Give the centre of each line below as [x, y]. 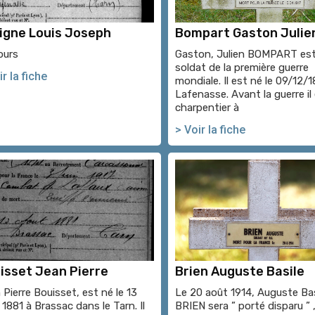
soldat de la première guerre [242, 68]
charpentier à [207, 108]
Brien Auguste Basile [240, 272]
